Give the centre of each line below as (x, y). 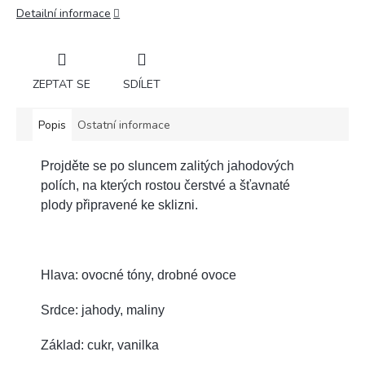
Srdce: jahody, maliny (103, 310)
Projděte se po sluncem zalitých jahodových (167, 165)
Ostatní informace (124, 125)
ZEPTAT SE (62, 84)
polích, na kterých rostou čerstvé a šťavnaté (165, 185)
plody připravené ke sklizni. (119, 204)
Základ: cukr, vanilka (100, 345)
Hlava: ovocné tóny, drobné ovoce (139, 275)
